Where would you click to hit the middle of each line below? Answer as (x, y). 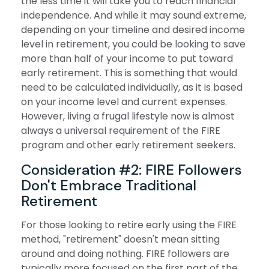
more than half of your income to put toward (127, 59)
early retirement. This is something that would (129, 73)
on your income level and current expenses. (124, 102)
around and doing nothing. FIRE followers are (125, 254)
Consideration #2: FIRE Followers (131, 170)
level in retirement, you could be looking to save (133, 44)
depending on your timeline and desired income (133, 30)
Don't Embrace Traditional (109, 186)
